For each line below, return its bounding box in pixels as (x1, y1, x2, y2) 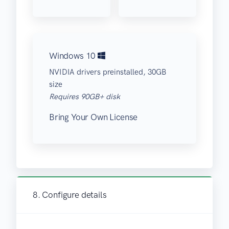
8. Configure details (33, 190, 107, 200)
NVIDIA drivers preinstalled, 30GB (49, 67, 166, 77)
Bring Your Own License (49, 112, 138, 123)
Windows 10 (49, 51, 98, 61)
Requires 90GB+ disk (49, 92, 120, 102)
